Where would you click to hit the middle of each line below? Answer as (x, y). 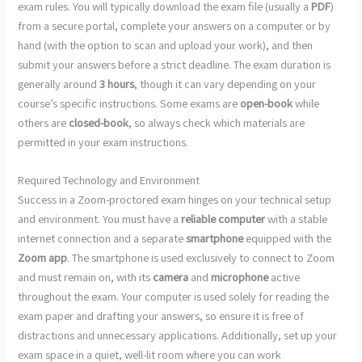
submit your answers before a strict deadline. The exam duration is (175, 64)
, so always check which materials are (217, 122)
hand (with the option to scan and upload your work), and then (166, 44)
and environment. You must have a (100, 219)
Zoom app (43, 258)
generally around (59, 83)
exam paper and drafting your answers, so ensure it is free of (161, 316)
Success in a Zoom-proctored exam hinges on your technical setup (175, 200)
